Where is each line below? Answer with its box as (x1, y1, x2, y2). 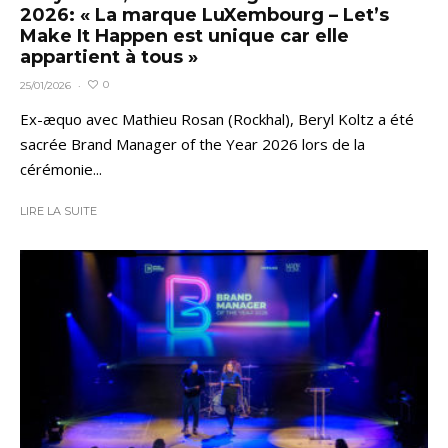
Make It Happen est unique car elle (20, 24, 349, 47)
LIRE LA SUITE (20, 203, 97, 218)
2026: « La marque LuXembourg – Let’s (20, 3, 389, 26)
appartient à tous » (20, 45, 198, 68)
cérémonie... (20, 158, 102, 179)
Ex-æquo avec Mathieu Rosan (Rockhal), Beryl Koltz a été (20, 108, 414, 129)
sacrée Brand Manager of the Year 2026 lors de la (20, 133, 365, 154)
